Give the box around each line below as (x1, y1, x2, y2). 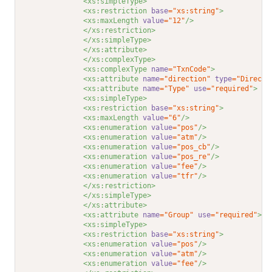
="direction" (160, 75, 211, 84)
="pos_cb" (172, 143, 211, 152)
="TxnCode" (168, 65, 211, 74)
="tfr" (172, 172, 199, 181)
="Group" (160, 211, 194, 220)
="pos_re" (172, 152, 211, 161)
